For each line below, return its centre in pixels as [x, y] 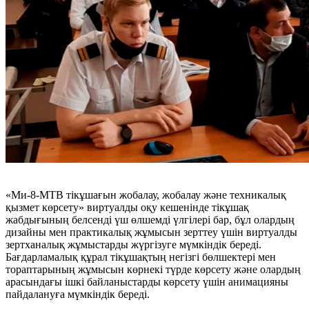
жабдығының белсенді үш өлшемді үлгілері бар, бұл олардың [150, 219]
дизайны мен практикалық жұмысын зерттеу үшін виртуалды [151, 232]
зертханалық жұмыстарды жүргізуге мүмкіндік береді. [133, 244]
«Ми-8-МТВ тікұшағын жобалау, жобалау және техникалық [146, 195]
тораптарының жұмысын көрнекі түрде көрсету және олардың [153, 269]
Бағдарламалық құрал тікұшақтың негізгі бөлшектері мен [141, 257]
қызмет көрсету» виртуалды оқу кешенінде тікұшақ [127, 207]
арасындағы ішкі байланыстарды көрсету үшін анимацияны [147, 281]
